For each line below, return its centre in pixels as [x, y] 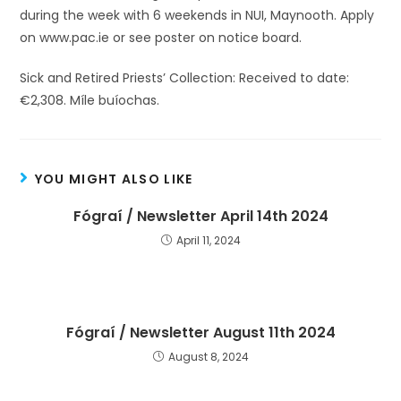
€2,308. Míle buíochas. [90, 100]
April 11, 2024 [208, 240]
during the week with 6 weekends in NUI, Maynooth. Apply [197, 15]
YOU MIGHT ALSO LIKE [114, 179]
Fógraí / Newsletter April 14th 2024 [200, 216]
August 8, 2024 [208, 357]
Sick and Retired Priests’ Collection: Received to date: [185, 78]
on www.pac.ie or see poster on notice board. [161, 38]
